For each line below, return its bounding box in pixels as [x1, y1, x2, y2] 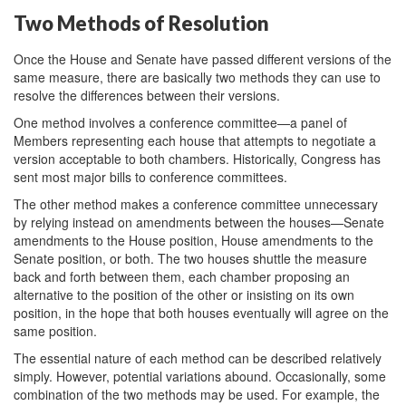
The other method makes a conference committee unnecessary [14, 194, 378, 213]
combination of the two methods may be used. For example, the [14, 384, 380, 403]
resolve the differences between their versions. [14, 85, 280, 104]
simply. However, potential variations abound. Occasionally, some [14, 366, 386, 385]
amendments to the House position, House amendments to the [14, 230, 373, 249]
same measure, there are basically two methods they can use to [14, 67, 381, 86]
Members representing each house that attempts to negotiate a [14, 130, 376, 150]
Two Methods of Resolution [14, 11, 269, 35]
